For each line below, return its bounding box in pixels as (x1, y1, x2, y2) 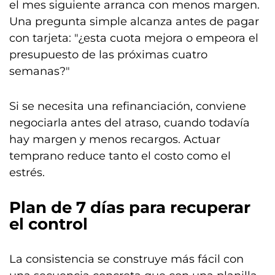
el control (9, 214, 88, 234)
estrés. (9, 165, 45, 179)
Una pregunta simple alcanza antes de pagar (9, 14, 259, 28)
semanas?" (9, 64, 70, 78)
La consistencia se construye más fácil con (9, 252, 244, 266)
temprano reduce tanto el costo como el (9, 149, 231, 163)
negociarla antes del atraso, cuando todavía (9, 115, 250, 130)
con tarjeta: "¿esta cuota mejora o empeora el (9, 31, 258, 45)
